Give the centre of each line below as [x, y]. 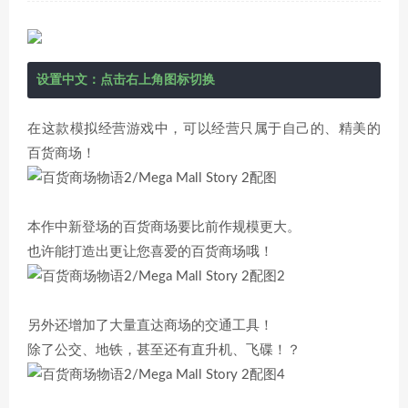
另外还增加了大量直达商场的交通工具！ [150, 326]
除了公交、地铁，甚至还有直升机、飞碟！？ [164, 350]
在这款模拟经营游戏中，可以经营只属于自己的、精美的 [204, 129]
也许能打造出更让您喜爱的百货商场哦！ [150, 252]
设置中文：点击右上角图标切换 [126, 80]
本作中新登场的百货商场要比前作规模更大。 [164, 227]
